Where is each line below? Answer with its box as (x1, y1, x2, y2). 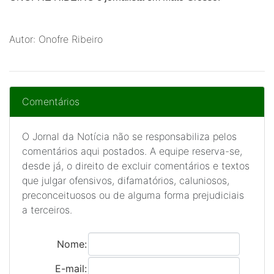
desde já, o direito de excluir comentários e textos (22, 160, 250, 172)
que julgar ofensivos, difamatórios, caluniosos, (22, 174, 229, 187)
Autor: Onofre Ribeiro (9, 33, 103, 45)
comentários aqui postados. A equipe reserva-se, (22, 145, 242, 157)
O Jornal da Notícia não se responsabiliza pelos (22, 130, 237, 143)
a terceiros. (22, 204, 72, 216)
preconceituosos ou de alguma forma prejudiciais (22, 189, 244, 201)
